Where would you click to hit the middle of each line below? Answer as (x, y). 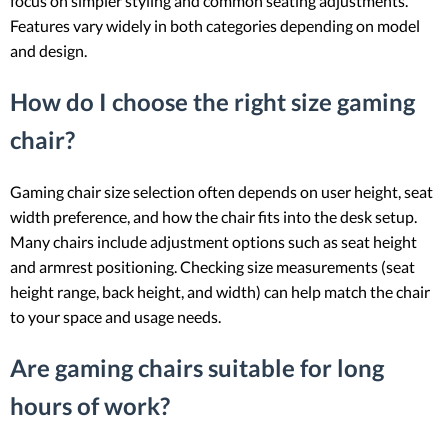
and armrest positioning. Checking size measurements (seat (212, 267)
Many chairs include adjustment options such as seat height (213, 242)
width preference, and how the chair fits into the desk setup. (213, 217)
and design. (48, 51)
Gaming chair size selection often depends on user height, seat (221, 192)
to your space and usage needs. (115, 317)
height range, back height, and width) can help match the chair (220, 292)
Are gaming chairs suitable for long (197, 367)
